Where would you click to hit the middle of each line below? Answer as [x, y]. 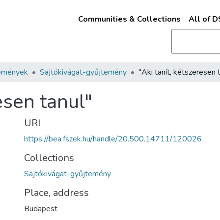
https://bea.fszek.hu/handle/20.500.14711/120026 [113, 139]
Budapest [41, 209]
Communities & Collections [129, 19]
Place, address [56, 193]
